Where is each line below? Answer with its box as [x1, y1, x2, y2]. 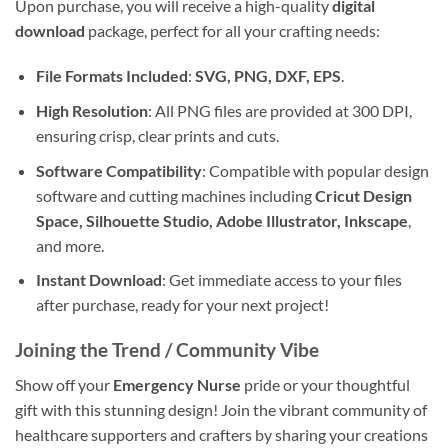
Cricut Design [314, 185, 412, 205]
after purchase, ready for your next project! [35, 295, 329, 315]
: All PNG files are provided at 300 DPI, [147, 101, 412, 120]
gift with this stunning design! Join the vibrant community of [15, 399, 427, 419]
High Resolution [35, 101, 148, 120]
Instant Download [35, 270, 162, 290]
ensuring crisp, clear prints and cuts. [35, 126, 279, 145]
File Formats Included [35, 66, 188, 86]
